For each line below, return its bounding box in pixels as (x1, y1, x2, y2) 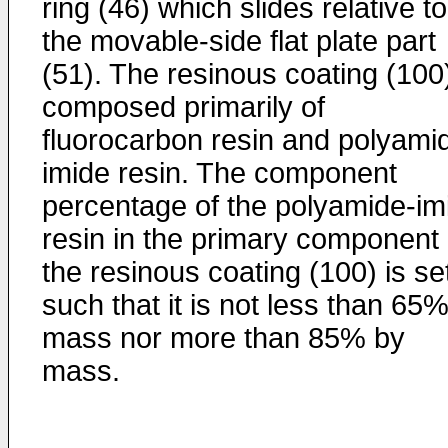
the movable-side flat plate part (42, 25, 436, 57)
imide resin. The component (42, 157, 397, 189)
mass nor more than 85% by (42, 322, 405, 354)
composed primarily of (42, 91, 325, 123)
